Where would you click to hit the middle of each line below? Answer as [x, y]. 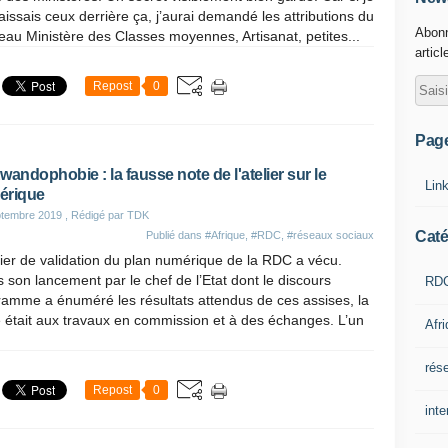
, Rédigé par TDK [105, 215]
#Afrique [225, 235]
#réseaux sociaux [330, 235]
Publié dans [175, 235]
